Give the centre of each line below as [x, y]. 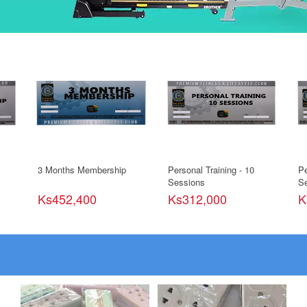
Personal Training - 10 [211, 170]
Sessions [186, 182]
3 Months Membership [82, 170]
